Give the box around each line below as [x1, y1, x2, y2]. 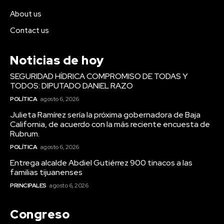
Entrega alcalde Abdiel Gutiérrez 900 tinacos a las [10, 157, 192, 168]
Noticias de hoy [10, 52, 104, 68]
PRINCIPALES [10, 181, 46, 190]
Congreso [10, 206, 69, 222]
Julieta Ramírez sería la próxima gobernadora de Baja [10, 109, 200, 120]
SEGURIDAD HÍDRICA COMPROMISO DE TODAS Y [10, 71, 188, 82]
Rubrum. [10, 128, 39, 139]
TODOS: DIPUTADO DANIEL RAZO [10, 80, 133, 91]
